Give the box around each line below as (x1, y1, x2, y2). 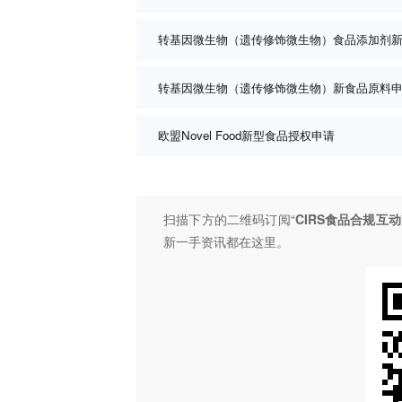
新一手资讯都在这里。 (163, 232, 289, 251)
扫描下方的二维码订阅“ (163, 210, 295, 229)
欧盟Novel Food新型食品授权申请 (158, 126, 335, 144)
